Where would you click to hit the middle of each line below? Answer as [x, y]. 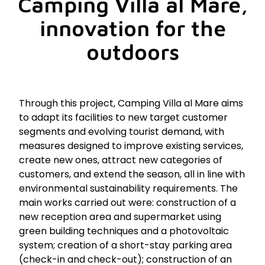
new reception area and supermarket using [120, 216]
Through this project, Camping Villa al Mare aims [131, 103]
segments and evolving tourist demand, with [122, 131]
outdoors [132, 51]
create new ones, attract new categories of [121, 160]
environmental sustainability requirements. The [129, 188]
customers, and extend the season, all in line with [132, 174]
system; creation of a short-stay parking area [126, 245]
